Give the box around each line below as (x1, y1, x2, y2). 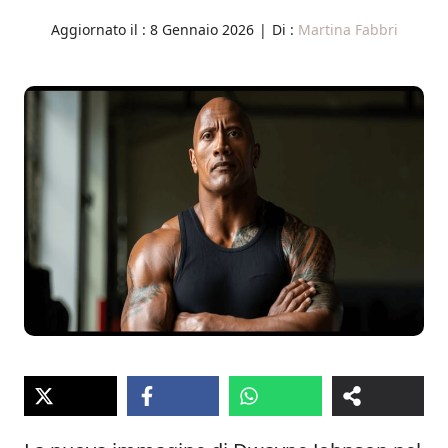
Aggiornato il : (50, 20, 150, 39)
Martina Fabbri (297, 20, 398, 39)
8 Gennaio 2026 (149, 20, 254, 39)
